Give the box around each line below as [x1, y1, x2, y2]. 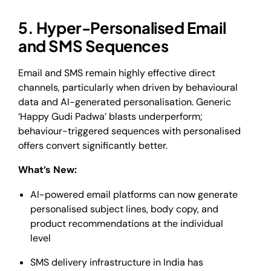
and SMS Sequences [18, 36, 169, 56]
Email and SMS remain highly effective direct [18, 66, 215, 79]
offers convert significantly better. [18, 139, 168, 152]
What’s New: [18, 163, 77, 177]
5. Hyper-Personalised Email [18, 18, 226, 38]
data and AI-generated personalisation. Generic [18, 95, 231, 108]
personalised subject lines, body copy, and [30, 202, 218, 215]
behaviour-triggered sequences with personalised [18, 124, 241, 137]
